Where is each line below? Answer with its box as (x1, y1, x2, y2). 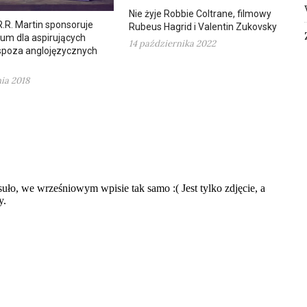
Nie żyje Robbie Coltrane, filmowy (129, 8, 271, 19)
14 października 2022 (129, 37, 216, 49)
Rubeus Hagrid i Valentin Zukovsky (129, 21, 277, 32)
